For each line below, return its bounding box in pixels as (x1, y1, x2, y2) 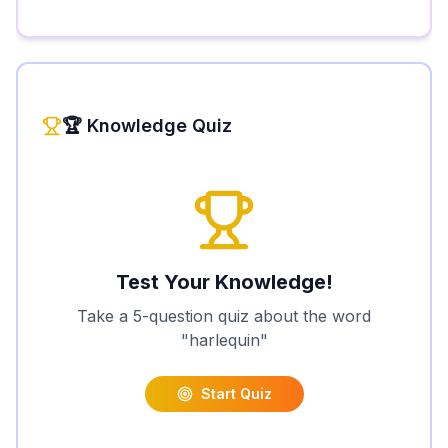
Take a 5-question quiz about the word (77, 306, 371, 326)
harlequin (188, 330, 260, 350)
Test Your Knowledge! (115, 270, 333, 294)
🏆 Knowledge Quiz (62, 115, 232, 136)
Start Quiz (200, 385, 272, 402)
